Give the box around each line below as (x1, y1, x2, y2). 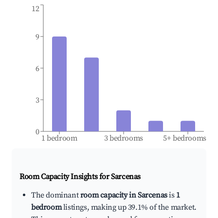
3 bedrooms (104, 133, 144, 144)
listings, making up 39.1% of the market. (61, 202, 197, 213)
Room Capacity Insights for (19, 172, 111, 182)
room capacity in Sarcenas (80, 190, 167, 200)
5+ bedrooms (163, 133, 207, 144)
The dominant (31, 190, 80, 200)
